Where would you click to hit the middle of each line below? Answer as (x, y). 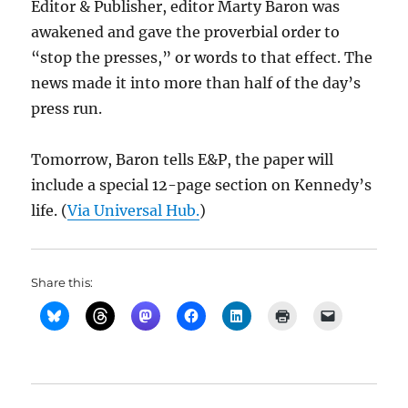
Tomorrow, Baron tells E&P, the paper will (183, 159)
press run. (67, 108)
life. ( (50, 210)
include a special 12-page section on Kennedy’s (202, 185)
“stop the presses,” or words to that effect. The (202, 57)
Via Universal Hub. (134, 210)
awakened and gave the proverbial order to (186, 32)
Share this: (62, 282)
